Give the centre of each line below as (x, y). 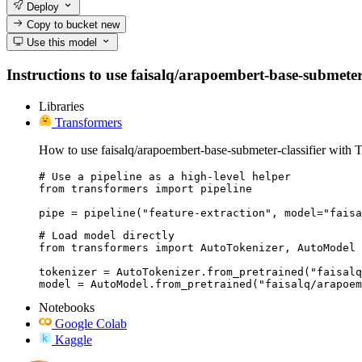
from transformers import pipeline (145, 188)
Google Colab (91, 323)
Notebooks (67, 307)
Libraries (61, 106)
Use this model (61, 43)
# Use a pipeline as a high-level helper (165, 176)
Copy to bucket (63, 24)
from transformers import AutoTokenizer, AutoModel (197, 247)
